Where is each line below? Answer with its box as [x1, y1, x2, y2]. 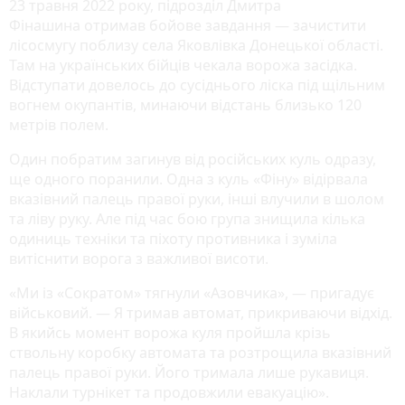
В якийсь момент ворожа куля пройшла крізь [9, 323, 331, 344]
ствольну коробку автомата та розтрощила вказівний [9, 343, 391, 363]
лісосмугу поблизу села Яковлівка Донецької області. [9, 35, 383, 56]
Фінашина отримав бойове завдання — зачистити [9, 15, 366, 36]
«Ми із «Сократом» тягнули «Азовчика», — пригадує [9, 283, 374, 304]
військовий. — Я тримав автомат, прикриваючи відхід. [9, 303, 392, 324]
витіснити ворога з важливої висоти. [9, 249, 268, 269]
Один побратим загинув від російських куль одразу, [9, 149, 376, 170]
